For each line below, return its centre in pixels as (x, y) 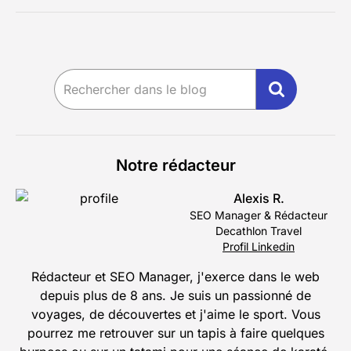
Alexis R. (259, 199)
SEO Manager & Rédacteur (259, 215)
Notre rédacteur (175, 166)
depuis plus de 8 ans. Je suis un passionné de (175, 296)
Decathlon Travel (259, 231)
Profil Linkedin (259, 247)
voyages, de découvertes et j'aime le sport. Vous (175, 315)
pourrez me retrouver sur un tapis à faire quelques (175, 333)
